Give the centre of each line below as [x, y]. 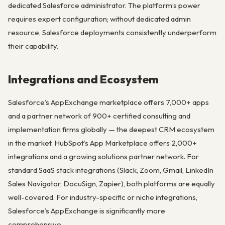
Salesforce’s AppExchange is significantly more [87, 210]
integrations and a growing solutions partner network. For [103, 156]
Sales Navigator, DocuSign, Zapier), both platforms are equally [111, 183]
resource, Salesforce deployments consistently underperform [112, 32]
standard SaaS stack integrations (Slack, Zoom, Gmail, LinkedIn [111, 170]
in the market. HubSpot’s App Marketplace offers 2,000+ [102, 143]
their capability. [33, 46]
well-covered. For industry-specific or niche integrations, [103, 197]
